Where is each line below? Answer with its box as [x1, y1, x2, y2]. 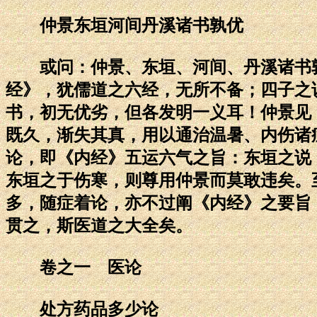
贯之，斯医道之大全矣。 [6, 216, 192, 235]
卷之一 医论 [6, 258, 142, 277]
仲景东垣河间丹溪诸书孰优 [6, 16, 243, 35]
